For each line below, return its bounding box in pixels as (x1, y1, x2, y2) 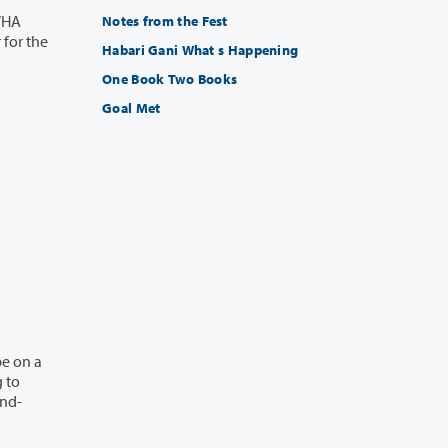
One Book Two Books (167, 70, 238, 89)
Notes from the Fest (102, 12, 228, 31)
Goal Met (102, 99, 161, 118)
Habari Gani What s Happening (218, 41, 299, 60)
